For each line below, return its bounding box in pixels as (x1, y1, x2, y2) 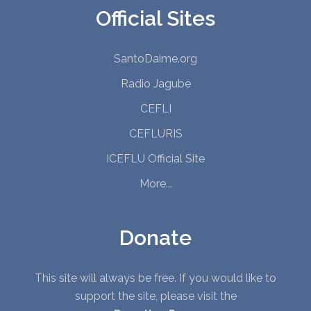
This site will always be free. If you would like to (35, 271, 276, 285)
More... (139, 176, 172, 190)
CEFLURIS (128, 126, 183, 140)
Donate (119, 225, 192, 250)
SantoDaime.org (114, 51, 197, 65)
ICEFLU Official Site (106, 151, 205, 165)
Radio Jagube (120, 76, 191, 90)
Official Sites (96, 6, 215, 31)
